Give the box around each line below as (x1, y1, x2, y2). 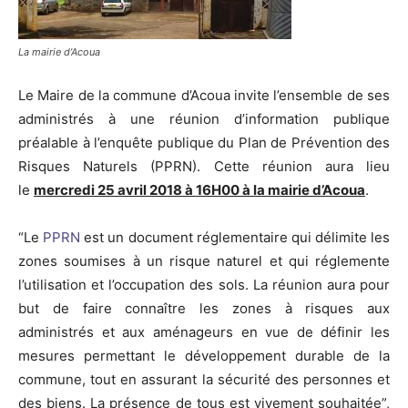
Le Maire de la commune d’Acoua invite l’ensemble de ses (18, 87, 390, 105)
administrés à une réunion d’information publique (18, 110, 390, 128)
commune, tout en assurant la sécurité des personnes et (18, 371, 390, 389)
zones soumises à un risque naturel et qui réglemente (18, 252, 390, 270)
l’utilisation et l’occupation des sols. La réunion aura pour (18, 276, 390, 294)
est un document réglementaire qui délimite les (80, 229, 390, 247)
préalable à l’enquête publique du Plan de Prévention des (18, 134, 390, 152)
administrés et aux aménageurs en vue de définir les (18, 323, 390, 342)
